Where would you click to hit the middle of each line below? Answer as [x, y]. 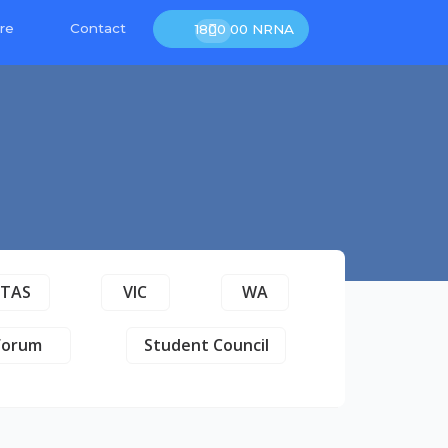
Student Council [206, 345]
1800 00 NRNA [245, 28]
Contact [97, 28]
